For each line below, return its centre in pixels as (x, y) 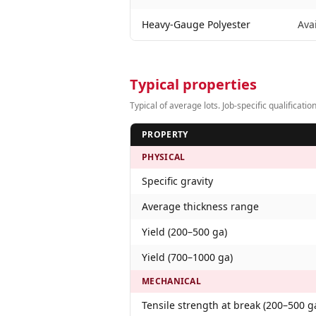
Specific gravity (177, 181)
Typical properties (193, 84)
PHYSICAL (164, 157)
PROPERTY (165, 134)
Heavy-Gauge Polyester (196, 24)
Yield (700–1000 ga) (187, 257)
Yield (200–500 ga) (184, 232)
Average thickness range (200, 206)
